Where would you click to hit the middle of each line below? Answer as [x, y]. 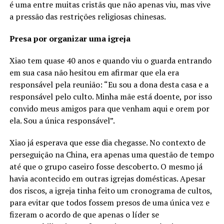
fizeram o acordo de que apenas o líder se [84, 215]
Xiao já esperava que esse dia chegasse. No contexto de [107, 143]
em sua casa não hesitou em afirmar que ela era [94, 73]
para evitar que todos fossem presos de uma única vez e [109, 203]
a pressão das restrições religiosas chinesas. [87, 17]
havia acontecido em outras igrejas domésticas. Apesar [107, 179]
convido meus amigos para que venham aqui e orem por [109, 109]
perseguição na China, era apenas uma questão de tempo [111, 155]
